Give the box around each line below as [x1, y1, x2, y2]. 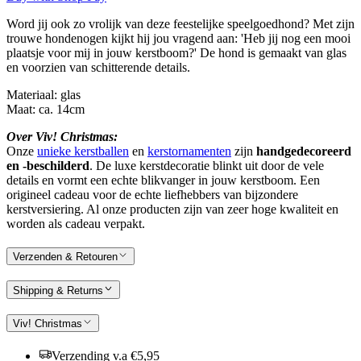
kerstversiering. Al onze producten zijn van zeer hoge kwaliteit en [6, 202, 338, 217]
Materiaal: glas [6, 88, 81, 102]
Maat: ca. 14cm [6, 102, 85, 117]
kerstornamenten [147, 144, 231, 159]
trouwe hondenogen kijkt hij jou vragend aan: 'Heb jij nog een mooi [6, 31, 351, 46]
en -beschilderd [6, 159, 89, 173]
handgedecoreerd [256, 144, 351, 159]
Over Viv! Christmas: [6, 130, 118, 144]
